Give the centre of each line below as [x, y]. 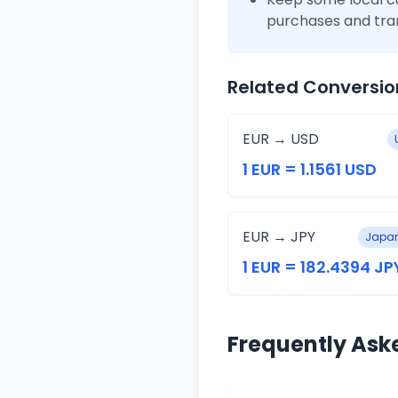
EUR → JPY [279, 237]
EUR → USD [281, 139]
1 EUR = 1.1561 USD [310, 169]
